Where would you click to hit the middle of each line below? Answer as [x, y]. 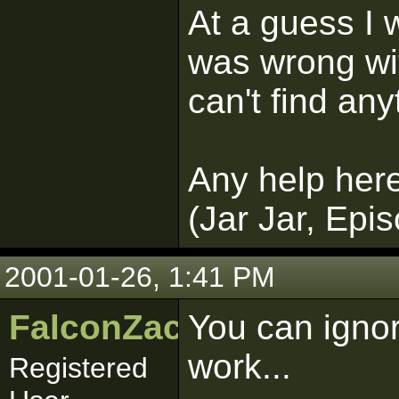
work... [240, 366]
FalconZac [96, 327]
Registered [78, 368]
